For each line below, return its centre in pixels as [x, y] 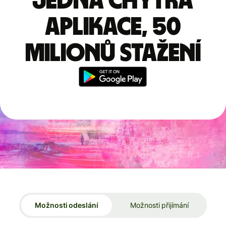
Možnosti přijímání [159, 205]
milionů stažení [113, 53]
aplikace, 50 [113, 27]
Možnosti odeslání [67, 205]
